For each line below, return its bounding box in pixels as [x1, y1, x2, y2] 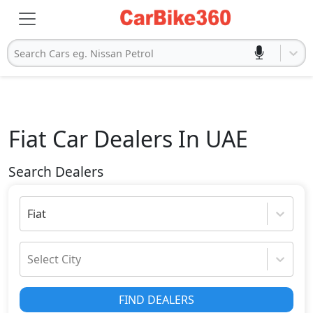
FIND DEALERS [119, 292, 194, 307]
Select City [27, 252, 81, 267]
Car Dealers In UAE [47, 124, 248, 154]
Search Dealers [8, 162, 103, 181]
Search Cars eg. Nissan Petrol [14, 46, 154, 60]
